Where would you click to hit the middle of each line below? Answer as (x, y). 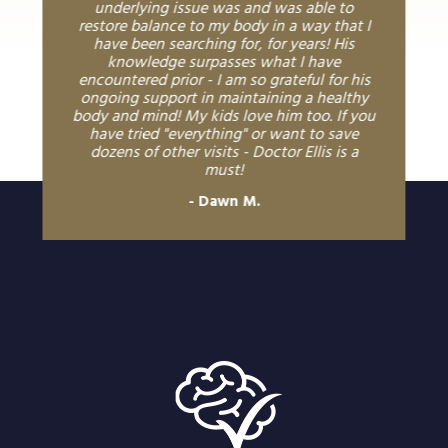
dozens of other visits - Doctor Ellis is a (223, 152)
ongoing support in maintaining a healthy (223, 98)
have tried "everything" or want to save (224, 134)
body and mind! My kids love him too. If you (224, 116)
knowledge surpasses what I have (224, 62)
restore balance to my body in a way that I (223, 26)
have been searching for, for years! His (224, 44)
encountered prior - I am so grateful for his (223, 80)
